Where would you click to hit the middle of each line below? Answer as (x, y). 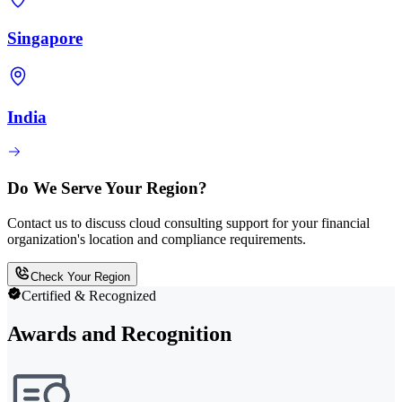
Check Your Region (80, 276)
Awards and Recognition (119, 333)
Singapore (45, 39)
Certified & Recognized (89, 295)
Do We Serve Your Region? (107, 188)
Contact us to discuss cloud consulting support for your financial (188, 223)
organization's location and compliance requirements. (157, 239)
